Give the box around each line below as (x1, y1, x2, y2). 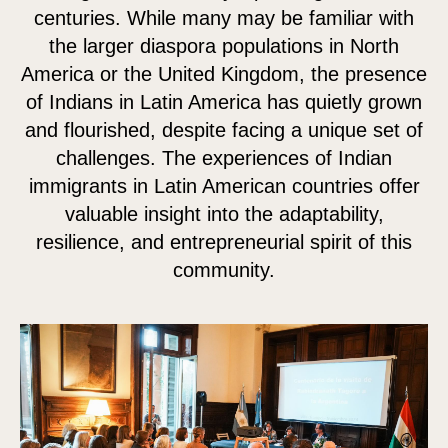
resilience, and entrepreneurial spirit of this (36, 231, 412, 253)
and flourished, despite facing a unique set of (25, 119, 423, 141)
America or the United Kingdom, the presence (21, 63, 427, 85)
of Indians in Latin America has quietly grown (26, 91, 422, 113)
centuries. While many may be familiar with (34, 7, 414, 29)
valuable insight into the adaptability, (64, 203, 384, 225)
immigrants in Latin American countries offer (28, 175, 420, 197)
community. (173, 259, 275, 281)
